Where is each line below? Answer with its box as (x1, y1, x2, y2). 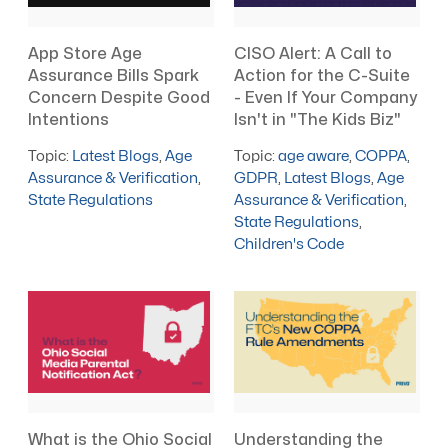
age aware (278, 148, 350, 164)
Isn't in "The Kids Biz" (234, 111, 402, 128)
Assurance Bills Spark (28, 67, 200, 84)
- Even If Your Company (234, 89, 418, 106)
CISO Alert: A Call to (234, 45, 393, 62)
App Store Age (28, 45, 143, 62)
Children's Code (234, 236, 345, 252)
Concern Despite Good (28, 89, 211, 106)
